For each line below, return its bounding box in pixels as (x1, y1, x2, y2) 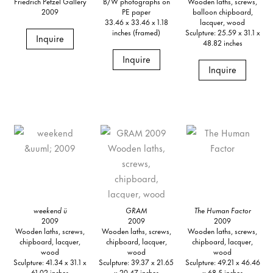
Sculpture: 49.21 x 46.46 (185, 256, 260, 268)
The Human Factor (194, 204, 251, 216)
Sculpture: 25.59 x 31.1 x (185, 26, 260, 38)
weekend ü (33, 204, 67, 216)
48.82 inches (202, 36, 243, 48)
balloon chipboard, (192, 5, 253, 17)
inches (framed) (112, 26, 161, 38)
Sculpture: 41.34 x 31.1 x (13, 256, 87, 268)
